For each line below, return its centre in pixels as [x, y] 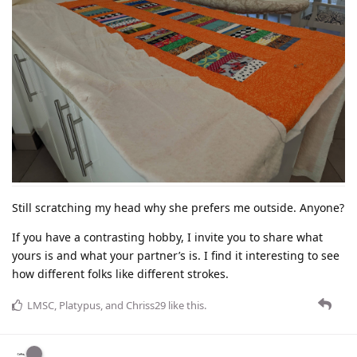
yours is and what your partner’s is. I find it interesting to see [176, 256]
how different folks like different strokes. [120, 274]
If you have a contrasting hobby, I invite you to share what [167, 237]
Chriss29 [146, 306]
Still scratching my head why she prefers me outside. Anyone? [178, 208]
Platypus [80, 306]
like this [185, 306]
